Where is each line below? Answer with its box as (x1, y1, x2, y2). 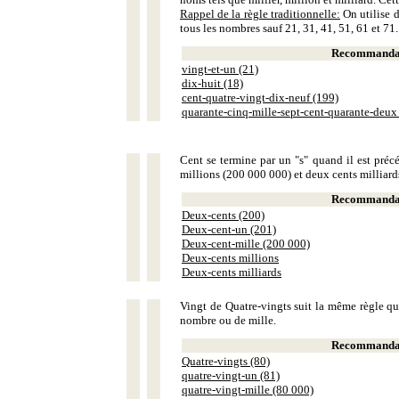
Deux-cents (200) (182, 208, 265, 222)
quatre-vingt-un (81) (182, 369, 280, 382)
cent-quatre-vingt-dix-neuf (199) (182, 91, 338, 104)
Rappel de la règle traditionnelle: (180, 7, 340, 20)
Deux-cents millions (182, 251, 279, 265)
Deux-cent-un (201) (182, 223, 276, 236)
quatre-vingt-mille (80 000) (182, 383, 313, 396)
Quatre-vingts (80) (182, 354, 270, 368)
